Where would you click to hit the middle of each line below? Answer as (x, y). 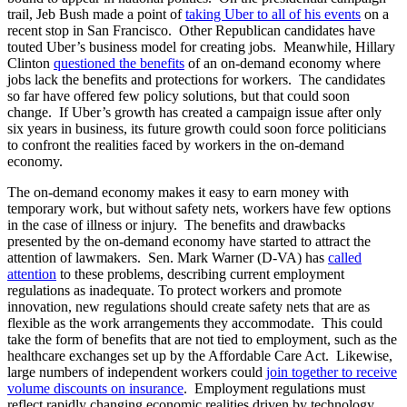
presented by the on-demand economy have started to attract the (189, 242)
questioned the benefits (119, 64)
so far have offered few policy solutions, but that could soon (179, 96)
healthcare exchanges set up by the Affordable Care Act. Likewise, (200, 356)
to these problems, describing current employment (200, 274)
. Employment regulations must (274, 389)
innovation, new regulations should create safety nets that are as (189, 307)
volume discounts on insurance (95, 389)
